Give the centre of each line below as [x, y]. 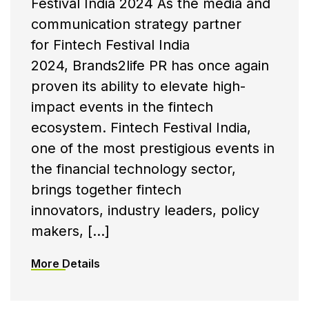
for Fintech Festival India [110, 45]
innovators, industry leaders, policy [145, 211]
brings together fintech [106, 190]
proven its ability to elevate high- [138, 87]
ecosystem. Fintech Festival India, [141, 128]
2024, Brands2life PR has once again [150, 66]
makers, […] [70, 231]
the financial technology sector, [133, 169]
